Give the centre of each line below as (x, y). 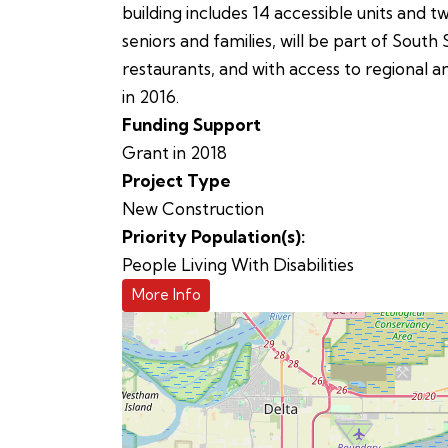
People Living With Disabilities (238, 265)
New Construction (193, 209)
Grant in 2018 (174, 153)
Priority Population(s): (213, 237)
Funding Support (191, 125)
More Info (166, 295)
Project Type (176, 181)
